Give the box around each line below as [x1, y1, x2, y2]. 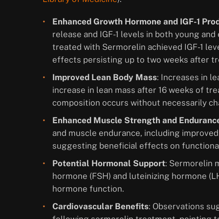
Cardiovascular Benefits [52, 201, 149, 212]
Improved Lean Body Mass [52, 72, 157, 83]
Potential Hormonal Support [52, 158, 165, 169]
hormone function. [52, 184, 126, 194]
